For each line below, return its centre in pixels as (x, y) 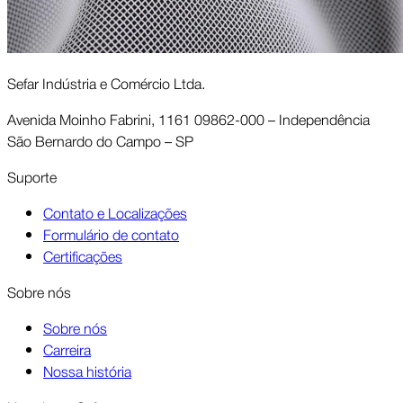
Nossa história (87, 370)
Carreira (67, 349)
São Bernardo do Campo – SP (100, 140)
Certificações (83, 255)
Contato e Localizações (115, 212)
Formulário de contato (111, 233)
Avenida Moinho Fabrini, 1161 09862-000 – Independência (188, 118)
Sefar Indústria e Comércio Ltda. (106, 82)
